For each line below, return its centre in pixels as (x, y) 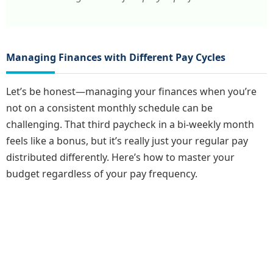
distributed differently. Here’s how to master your (120, 158)
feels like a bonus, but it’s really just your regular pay (127, 141)
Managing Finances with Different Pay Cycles (116, 58)
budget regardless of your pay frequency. (102, 174)
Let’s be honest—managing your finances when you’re (131, 92)
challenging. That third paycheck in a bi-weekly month (130, 125)
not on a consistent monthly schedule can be (109, 108)
